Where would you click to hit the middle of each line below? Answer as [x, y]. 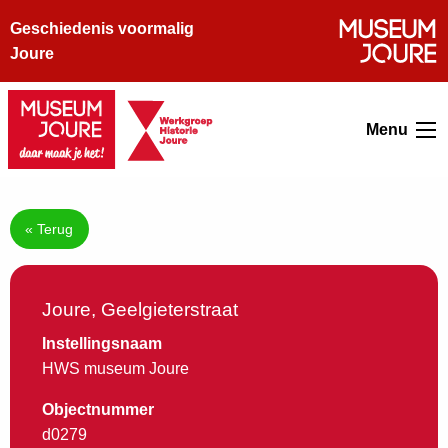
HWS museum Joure [115, 369]
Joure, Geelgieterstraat [140, 310]
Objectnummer [98, 410]
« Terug [49, 229]
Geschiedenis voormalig [102, 28]
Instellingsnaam [102, 344]
